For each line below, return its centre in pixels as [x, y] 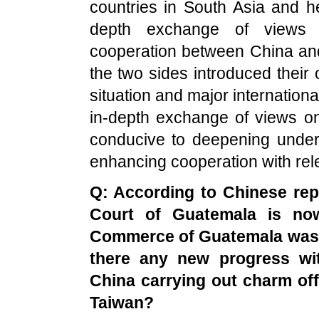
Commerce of [144, 236]
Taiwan [116, 303]
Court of [131, 214]
